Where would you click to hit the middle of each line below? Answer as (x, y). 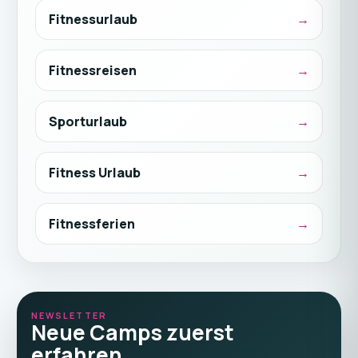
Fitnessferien (91, 223)
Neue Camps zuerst (132, 332)
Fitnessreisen (92, 70)
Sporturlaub (88, 121)
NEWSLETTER (69, 315)
